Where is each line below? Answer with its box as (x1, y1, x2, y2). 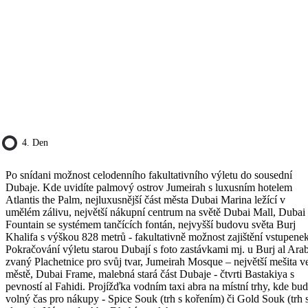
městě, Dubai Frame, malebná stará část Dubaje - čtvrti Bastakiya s (5, 268, 294, 280)
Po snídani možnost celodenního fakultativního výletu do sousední (5, 169, 292, 181)
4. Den (22, 137, 48, 148)
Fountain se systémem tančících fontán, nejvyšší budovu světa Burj (5, 219, 296, 231)
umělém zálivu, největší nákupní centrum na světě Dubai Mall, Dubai (5, 206, 305, 219)
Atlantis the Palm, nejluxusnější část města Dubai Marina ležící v (5, 194, 285, 206)
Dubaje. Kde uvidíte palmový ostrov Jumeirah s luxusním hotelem (5, 181, 292, 194)
